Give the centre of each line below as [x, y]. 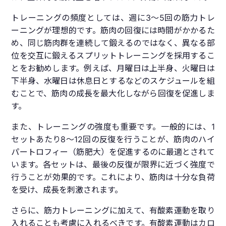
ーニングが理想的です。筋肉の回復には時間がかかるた [113, 31]
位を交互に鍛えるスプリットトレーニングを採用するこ [113, 56]
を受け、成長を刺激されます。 [67, 190]
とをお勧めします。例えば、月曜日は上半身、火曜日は [113, 68]
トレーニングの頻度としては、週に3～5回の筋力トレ [113, 18]
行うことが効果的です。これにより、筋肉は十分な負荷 [113, 177]
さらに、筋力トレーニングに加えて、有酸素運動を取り [113, 211]
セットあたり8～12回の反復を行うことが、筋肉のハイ [113, 139]
